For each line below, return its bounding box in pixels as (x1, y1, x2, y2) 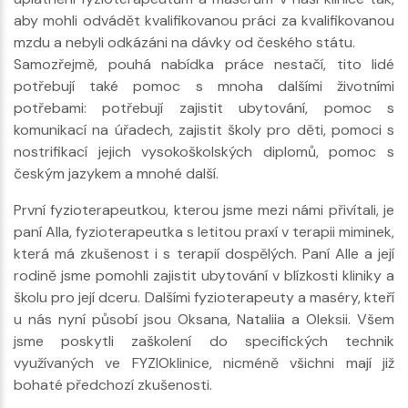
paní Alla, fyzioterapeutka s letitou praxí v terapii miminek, (14, 221, 394, 241)
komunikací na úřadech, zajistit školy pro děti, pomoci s (14, 119, 394, 139)
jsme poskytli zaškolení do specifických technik (14, 331, 394, 351)
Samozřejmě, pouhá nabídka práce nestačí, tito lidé (14, 54, 394, 74)
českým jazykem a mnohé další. (14, 163, 222, 183)
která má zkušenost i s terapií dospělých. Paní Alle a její (14, 243, 394, 263)
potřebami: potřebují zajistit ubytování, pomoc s (14, 97, 394, 117)
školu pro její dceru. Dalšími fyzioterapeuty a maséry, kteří (14, 287, 394, 307)
